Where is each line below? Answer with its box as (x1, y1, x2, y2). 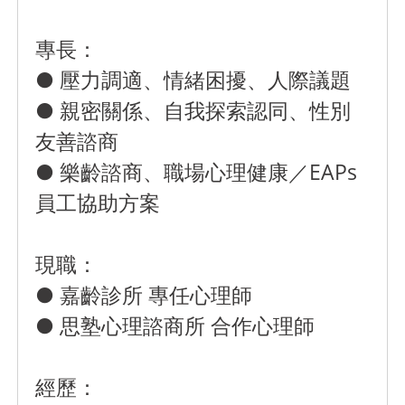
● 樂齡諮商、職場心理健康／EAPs (35, 157, 358, 187)
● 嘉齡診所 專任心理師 (35, 280, 253, 310)
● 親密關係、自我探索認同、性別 (35, 96, 352, 126)
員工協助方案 (35, 188, 161, 218)
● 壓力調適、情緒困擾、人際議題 (35, 65, 352, 95)
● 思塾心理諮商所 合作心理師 (35, 311, 316, 341)
